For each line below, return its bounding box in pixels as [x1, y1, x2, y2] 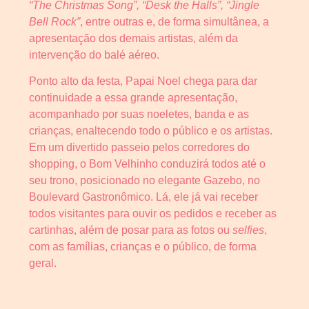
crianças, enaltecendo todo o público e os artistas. [29, 125, 272, 137]
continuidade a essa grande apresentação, [29, 92, 237, 104]
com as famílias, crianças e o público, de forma [29, 241, 257, 253]
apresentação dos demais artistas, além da [29, 32, 238, 44]
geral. [29, 257, 57, 270]
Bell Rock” [29, 15, 80, 28]
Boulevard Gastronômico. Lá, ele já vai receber [29, 191, 258, 203]
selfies [232, 224, 264, 237]
